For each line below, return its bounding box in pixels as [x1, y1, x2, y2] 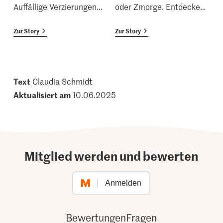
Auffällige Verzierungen [13, 1, 97, 12]
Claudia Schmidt [32, 76, 93, 87]
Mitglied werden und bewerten [24, 147, 199, 165]
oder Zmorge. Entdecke [114, 1, 200, 12]
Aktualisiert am [13, 89, 71, 101]
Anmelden [105, 179, 142, 188]
